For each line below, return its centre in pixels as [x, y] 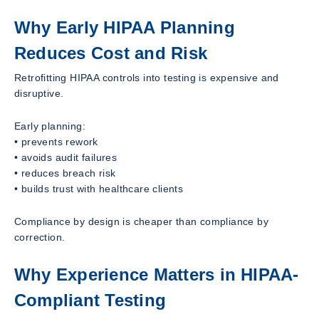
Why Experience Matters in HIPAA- [157, 274]
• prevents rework [56, 141]
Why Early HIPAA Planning [125, 27]
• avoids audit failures [66, 157]
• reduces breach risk [65, 173]
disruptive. [39, 93]
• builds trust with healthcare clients [99, 188]
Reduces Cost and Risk [111, 53]
